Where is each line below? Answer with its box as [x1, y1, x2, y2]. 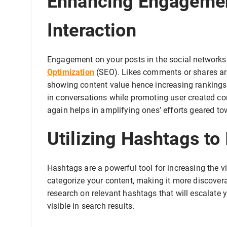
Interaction [47, 20, 136, 42]
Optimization [47, 67, 94, 78]
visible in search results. [47, 201, 135, 211]
